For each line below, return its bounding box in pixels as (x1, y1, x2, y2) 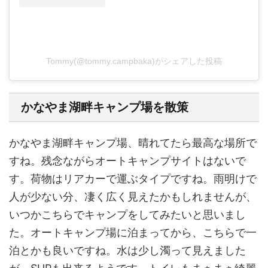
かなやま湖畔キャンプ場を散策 (21, 100, 188, 115)
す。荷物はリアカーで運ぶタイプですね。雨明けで (9, 172, 257, 185)
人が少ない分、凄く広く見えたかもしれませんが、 (9, 190, 257, 203)
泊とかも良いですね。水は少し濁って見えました (9, 244, 246, 257)
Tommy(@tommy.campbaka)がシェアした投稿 (46, 56, 222, 66)
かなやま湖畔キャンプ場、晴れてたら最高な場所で (9, 136, 257, 150)
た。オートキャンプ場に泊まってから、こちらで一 (9, 226, 257, 239)
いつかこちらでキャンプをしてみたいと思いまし (9, 208, 246, 221)
